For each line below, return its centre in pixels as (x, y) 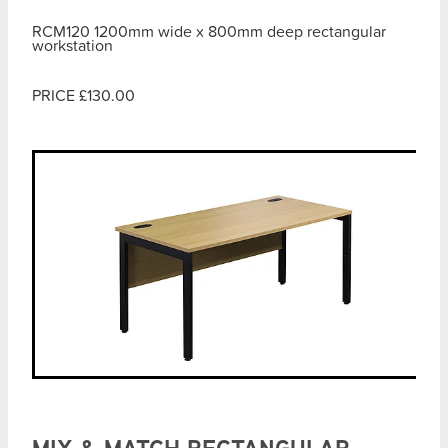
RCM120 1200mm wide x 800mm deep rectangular (209, 30)
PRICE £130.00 (83, 94)
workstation (72, 44)
